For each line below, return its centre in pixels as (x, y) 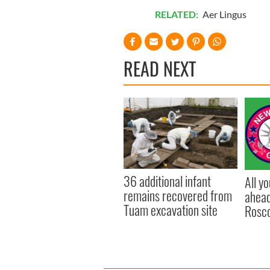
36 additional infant (167, 181)
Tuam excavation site (171, 209)
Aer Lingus (224, 14)
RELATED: (177, 14)
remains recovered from (178, 195)
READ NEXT (160, 68)
